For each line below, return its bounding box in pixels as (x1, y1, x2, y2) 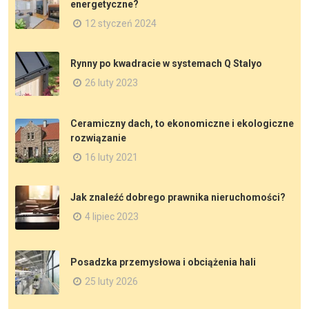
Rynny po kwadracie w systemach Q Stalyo (70, 58, 262, 70)
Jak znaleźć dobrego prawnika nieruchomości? (70, 192, 286, 203)
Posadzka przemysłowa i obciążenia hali (70, 257, 256, 268)
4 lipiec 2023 (85, 211, 139, 223)
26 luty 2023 (85, 77, 138, 89)
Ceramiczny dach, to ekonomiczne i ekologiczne (70, 117, 294, 129)
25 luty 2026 (85, 276, 138, 288)
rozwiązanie (70, 132, 126, 143)
